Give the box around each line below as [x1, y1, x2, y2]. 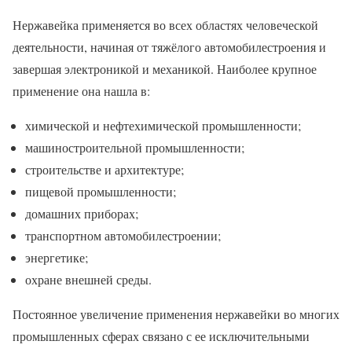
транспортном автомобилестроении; [25, 226, 221, 244]
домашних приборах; [25, 204, 138, 222]
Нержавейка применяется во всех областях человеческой [13, 16, 318, 33]
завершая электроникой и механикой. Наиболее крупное [13, 60, 317, 77]
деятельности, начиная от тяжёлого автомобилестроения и [13, 38, 326, 55]
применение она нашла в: [13, 82, 150, 99]
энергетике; [25, 248, 88, 266]
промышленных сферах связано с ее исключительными [13, 327, 310, 344]
